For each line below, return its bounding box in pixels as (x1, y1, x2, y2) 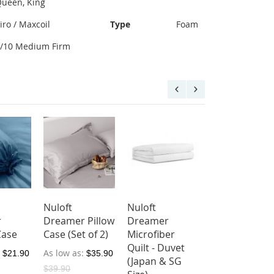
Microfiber (127, 228, 176, 241)
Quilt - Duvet (127, 241, 185, 254)
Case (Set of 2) (43, 228, 109, 241)
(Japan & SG (127, 254, 182, 268)
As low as (43, 247, 82, 259)
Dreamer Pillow (43, 214, 115, 228)
